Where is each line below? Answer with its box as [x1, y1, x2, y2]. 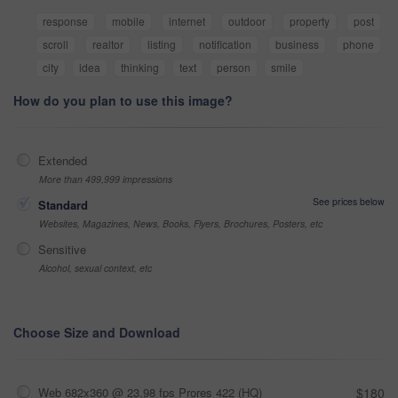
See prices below [313, 195, 385, 209]
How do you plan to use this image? [13, 92, 233, 110]
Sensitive [38, 241, 86, 259]
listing [147, 36, 176, 52]
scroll [43, 36, 68, 52]
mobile [111, 13, 145, 29]
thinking [121, 60, 159, 76]
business [275, 36, 320, 52]
